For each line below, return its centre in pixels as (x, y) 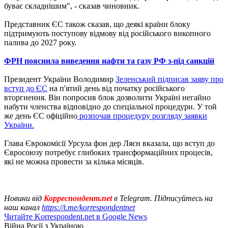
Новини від (23, 198)
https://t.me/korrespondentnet (88, 207)
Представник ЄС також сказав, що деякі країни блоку (97, 24)
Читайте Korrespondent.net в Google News (76, 216)
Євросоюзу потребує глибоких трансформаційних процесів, (108, 152)
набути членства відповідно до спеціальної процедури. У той (110, 106)
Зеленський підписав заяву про (169, 79)
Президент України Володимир (60, 79)
